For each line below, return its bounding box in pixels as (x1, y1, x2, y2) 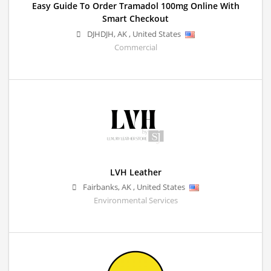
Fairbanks (83, 181, 118, 192)
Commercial (114, 42, 157, 53)
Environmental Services (93, 195, 178, 206)
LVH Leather (109, 166, 162, 178)
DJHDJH (87, 28, 114, 39)
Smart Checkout (102, 13, 169, 25)
